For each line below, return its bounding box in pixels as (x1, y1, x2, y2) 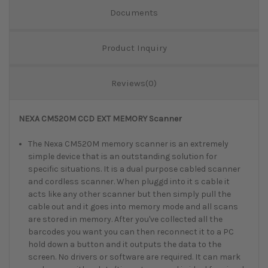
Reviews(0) (111, 78, 157, 89)
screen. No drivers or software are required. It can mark (28, 252, 241, 263)
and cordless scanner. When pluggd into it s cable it (28, 176, 230, 187)
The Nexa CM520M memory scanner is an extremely (28, 139, 229, 150)
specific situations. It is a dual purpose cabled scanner (28, 164, 241, 175)
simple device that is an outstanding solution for (28, 151, 218, 162)
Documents (110, 7, 158, 19)
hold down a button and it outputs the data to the (28, 239, 222, 250)
